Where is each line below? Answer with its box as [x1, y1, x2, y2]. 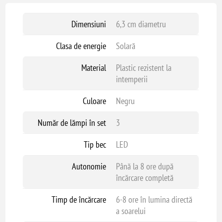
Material [81, 62, 106, 73]
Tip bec [83, 139, 106, 150]
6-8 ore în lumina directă [115, 194, 192, 205]
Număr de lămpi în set [37, 117, 106, 128]
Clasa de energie [55, 40, 106, 52]
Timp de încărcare [51, 194, 106, 205]
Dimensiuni [71, 18, 106, 30]
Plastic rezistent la [115, 62, 171, 73]
